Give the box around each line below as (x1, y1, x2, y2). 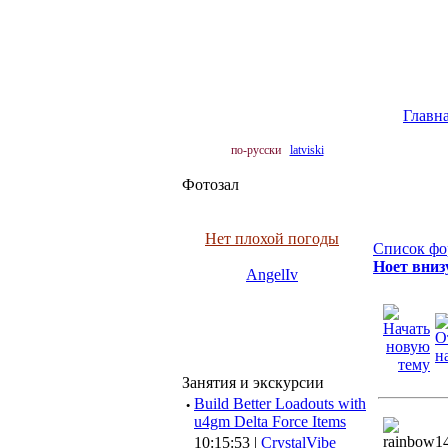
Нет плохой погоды (205, 230, 339, 247)
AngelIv (246, 266, 298, 283)
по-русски (230, 143, 281, 157)
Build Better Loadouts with (194, 395, 366, 412)
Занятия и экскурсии (182, 374, 324, 391)
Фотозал (182, 176, 239, 193)
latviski (289, 143, 324, 157)
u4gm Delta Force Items (194, 413, 346, 430)
